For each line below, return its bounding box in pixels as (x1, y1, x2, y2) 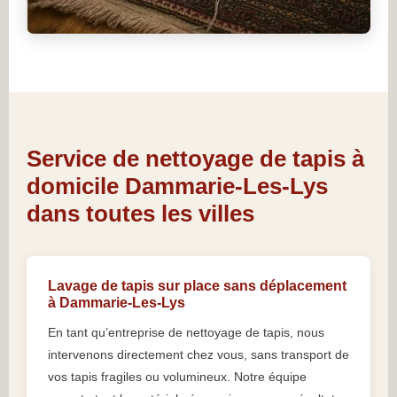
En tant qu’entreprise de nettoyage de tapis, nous (48, 325, 324, 340)
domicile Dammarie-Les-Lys (27, 173, 328, 200)
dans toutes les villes (27, 200, 254, 228)
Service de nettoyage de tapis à (27, 145, 364, 173)
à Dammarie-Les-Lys (48, 295, 185, 311)
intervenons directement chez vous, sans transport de (48, 347, 349, 362)
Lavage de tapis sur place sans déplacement (48, 278, 346, 294)
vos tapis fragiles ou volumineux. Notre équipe (48, 370, 307, 385)
